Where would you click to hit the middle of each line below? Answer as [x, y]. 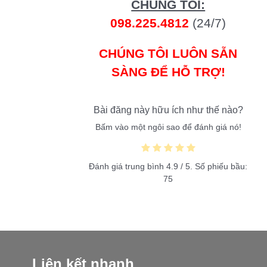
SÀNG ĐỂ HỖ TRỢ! [168, 72]
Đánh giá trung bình [128, 166]
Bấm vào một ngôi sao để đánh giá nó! [168, 127]
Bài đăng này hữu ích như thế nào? [168, 110]
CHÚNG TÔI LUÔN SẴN [168, 53]
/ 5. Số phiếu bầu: [213, 166]
